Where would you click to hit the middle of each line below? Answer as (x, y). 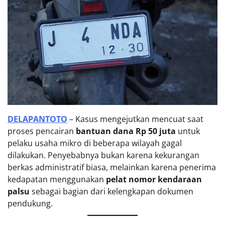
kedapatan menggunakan (57, 179)
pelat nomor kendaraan (154, 179)
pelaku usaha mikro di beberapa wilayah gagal (95, 143)
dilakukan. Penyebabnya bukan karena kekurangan (103, 155)
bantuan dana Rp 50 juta (126, 131)
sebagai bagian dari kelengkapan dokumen (111, 191)
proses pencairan (42, 131)
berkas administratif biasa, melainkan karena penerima (112, 167)
